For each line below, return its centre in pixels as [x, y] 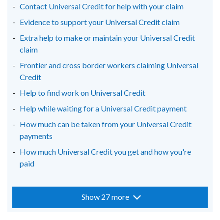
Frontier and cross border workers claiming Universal [109, 65]
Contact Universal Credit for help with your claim [102, 6]
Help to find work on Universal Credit [82, 93]
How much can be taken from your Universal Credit [106, 124]
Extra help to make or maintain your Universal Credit [107, 38]
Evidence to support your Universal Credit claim [100, 22]
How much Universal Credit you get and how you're [105, 151]
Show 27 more [105, 197]
